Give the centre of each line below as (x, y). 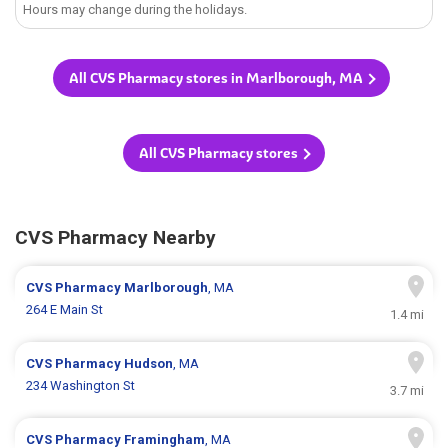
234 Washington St (81, 386)
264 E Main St (65, 310)
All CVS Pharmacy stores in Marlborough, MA (216, 78)
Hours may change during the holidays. (135, 10)
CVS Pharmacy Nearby (115, 238)
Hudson (149, 364)
